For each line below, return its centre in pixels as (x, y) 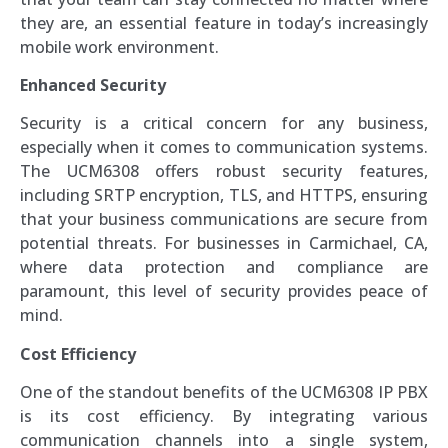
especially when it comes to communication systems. (224, 147)
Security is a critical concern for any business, (224, 123)
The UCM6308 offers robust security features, (224, 171)
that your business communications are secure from (224, 219)
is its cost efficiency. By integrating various (224, 416)
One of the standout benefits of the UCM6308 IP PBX (224, 392)
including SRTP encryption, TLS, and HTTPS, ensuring (224, 195)
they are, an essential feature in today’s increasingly (224, 22)
